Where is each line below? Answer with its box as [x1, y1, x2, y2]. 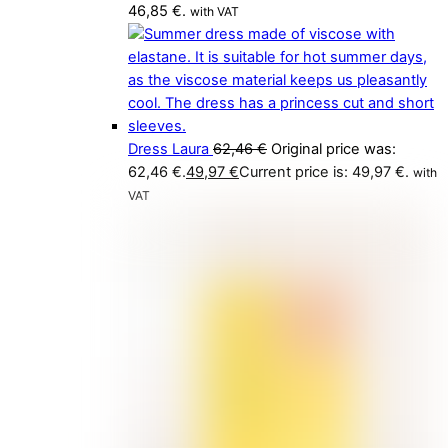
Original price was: [271, 140, 396, 159]
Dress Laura [128, 140, 209, 159]
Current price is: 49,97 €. [239, 163, 409, 182]
